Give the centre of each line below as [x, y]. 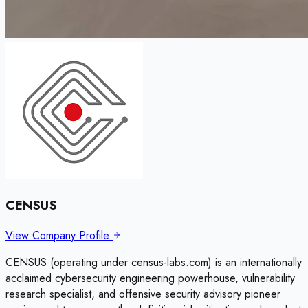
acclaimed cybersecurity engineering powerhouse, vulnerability [150, 278]
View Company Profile [59, 235]
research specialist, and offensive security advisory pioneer [143, 294]
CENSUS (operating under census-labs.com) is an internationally [154, 262]
